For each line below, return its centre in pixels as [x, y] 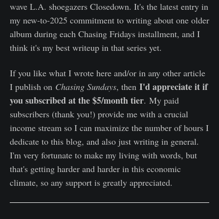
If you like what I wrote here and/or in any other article [108, 73]
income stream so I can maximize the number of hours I [109, 127]
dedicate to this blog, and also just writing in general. [104, 141]
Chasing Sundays [86, 86]
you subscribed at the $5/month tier [77, 100]
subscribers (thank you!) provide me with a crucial [99, 114]
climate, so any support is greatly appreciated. [91, 182]
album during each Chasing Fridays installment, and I [105, 33]
